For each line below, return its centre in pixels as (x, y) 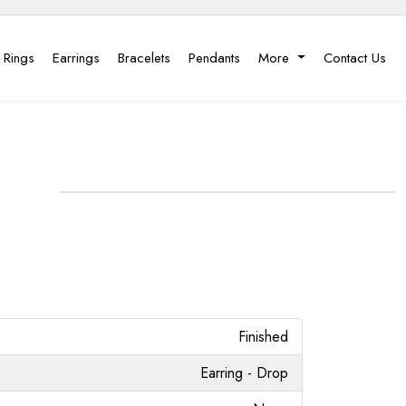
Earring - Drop (244, 372)
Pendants (215, 58)
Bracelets (145, 58)
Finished (263, 336)
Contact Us (355, 58)
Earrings (77, 58)
